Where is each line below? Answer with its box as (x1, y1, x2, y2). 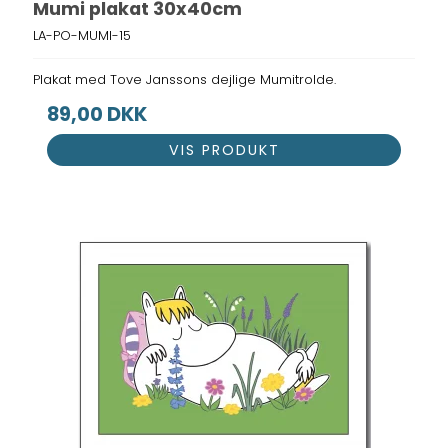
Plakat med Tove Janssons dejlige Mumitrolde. (33, 70, 337, 90)
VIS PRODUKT (168, 139, 280, 160)
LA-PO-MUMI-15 (33, 26, 132, 46)
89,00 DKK (47, 101, 148, 129)
